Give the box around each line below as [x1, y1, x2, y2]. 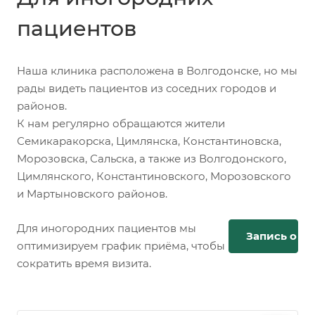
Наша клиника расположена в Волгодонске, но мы [17, 63, 297, 77]
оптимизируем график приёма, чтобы [17, 238, 225, 252]
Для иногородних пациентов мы [17, 221, 196, 235]
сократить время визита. [17, 256, 151, 270]
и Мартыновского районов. [17, 186, 167, 200]
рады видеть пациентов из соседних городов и [17, 81, 276, 95]
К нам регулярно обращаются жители [17, 116, 225, 130]
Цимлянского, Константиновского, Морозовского [17, 169, 291, 183]
